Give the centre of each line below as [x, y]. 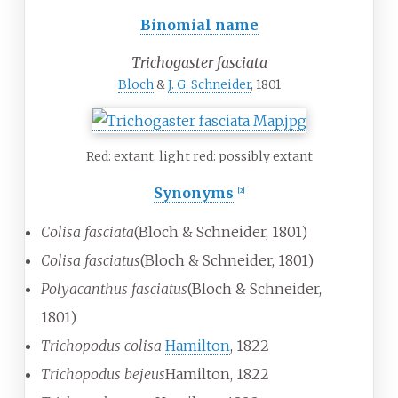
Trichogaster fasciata [199, 63]
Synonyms [193, 193]
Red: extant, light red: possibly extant [199, 157]
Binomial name [199, 25]
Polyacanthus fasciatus [114, 289]
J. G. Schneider [209, 85]
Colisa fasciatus [91, 261]
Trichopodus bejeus [103, 374]
